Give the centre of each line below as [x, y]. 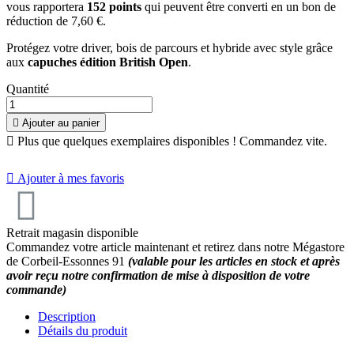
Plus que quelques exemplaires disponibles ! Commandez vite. [171, 141]
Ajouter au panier [61, 123]
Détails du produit [83, 331]
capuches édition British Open [108, 62]
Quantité [28, 89]
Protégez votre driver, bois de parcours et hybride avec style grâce [169, 48]
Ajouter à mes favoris [69, 179]
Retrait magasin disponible [72, 233]
